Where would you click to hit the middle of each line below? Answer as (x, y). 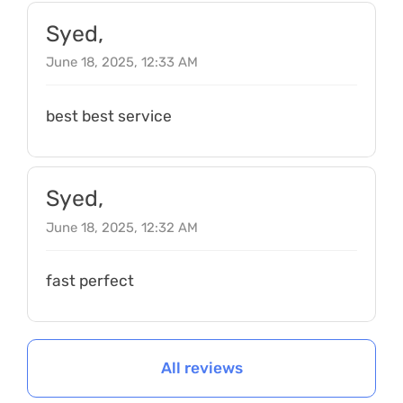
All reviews (201, 367)
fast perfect (90, 281)
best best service (108, 116)
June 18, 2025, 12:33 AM (121, 63)
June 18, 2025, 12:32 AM (121, 227)
